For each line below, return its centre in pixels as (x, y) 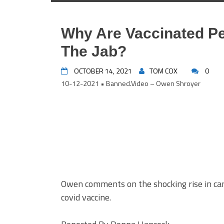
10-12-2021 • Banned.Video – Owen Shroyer (131, 83)
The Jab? (94, 51)
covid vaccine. (86, 197)
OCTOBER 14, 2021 (103, 71)
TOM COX (163, 71)
